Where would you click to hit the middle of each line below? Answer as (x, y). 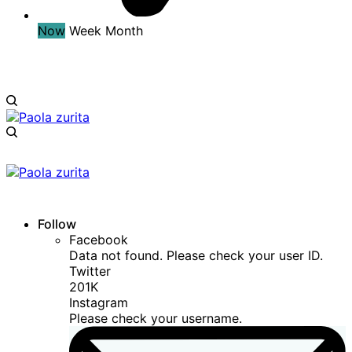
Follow (57, 224)
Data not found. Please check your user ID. (196, 256)
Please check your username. (156, 319)
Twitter (90, 271)
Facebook (99, 240)
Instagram (99, 303)
